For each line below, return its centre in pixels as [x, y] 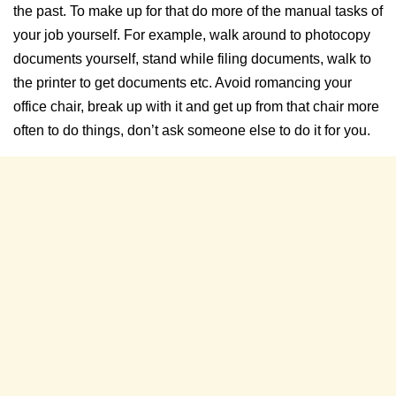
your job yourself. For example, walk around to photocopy [192, 35]
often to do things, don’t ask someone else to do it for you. [192, 131]
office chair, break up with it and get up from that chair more [196, 107]
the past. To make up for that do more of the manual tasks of [198, 11]
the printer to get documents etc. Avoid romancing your [183, 83]
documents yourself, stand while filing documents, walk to [192, 59]
